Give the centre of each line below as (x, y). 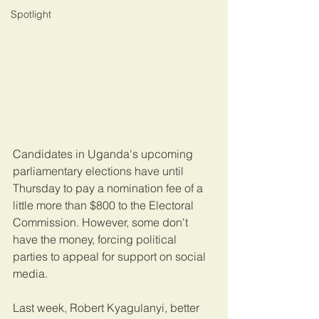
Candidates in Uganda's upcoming (104, 153)
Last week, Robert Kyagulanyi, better (108, 307)
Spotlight (31, 14)
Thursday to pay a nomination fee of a (109, 188)
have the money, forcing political (96, 239)
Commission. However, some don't (102, 222)
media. (30, 273)
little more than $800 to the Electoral (105, 205)
